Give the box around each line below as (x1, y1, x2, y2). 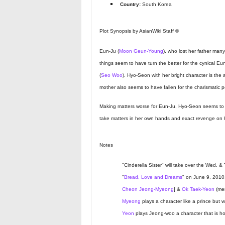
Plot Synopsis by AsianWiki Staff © (99, 28, 179, 34)
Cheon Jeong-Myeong (122, 186, 174, 192)
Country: (120, 2, 141, 8)
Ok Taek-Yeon (181, 186, 214, 192)
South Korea (141, 2, 172, 8)
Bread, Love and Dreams (124, 174, 182, 180)
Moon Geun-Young (119, 48, 163, 54)
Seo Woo (101, 72, 123, 78)
